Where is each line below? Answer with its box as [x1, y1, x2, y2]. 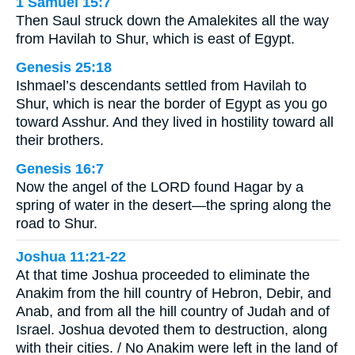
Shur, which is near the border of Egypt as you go [16, 95, 327, 112]
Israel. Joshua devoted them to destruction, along [16, 322, 327, 338]
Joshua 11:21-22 [16, 249, 126, 265]
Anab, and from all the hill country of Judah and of [16, 303, 330, 320]
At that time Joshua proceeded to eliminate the [16, 267, 310, 284]
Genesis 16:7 [16, 160, 104, 177]
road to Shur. [16, 215, 97, 231]
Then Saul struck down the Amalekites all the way [16, 12, 329, 29]
